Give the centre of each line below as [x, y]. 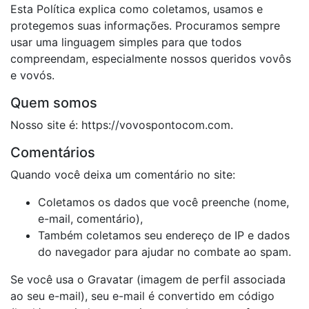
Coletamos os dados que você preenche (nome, [163, 202]
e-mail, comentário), [90, 219]
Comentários [53, 152]
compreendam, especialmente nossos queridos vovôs [151, 59]
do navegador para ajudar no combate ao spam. [165, 252]
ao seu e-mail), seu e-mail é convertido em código [142, 296]
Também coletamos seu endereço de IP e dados [164, 235]
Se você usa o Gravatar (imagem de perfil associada [148, 279]
